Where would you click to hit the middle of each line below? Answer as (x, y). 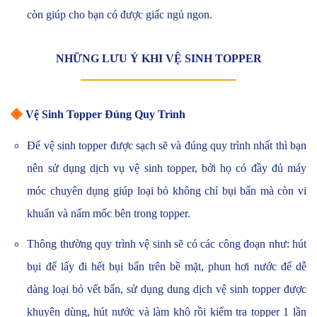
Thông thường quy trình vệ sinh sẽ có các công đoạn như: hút (167, 243)
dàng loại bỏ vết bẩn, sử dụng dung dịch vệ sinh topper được (167, 289)
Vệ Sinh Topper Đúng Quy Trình (105, 114)
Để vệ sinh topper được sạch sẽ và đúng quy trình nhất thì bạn (167, 145)
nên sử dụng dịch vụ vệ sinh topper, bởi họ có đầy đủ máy (167, 168)
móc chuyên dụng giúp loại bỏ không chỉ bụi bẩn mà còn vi (167, 190)
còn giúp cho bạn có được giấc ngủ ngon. (120, 14)
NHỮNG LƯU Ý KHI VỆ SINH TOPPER (158, 58)
